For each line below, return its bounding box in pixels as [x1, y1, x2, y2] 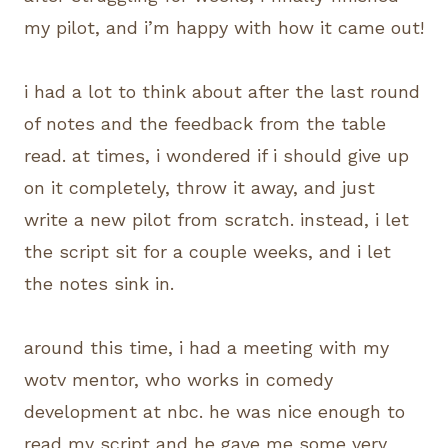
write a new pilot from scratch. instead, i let [24, 208, 409, 230]
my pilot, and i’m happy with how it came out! [24, 16, 424, 38]
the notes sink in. [24, 272, 174, 294]
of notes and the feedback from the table [24, 112, 386, 134]
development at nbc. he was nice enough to [24, 400, 405, 422]
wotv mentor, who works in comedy [24, 368, 333, 390]
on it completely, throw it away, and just [24, 176, 375, 198]
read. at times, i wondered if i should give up [24, 144, 409, 166]
